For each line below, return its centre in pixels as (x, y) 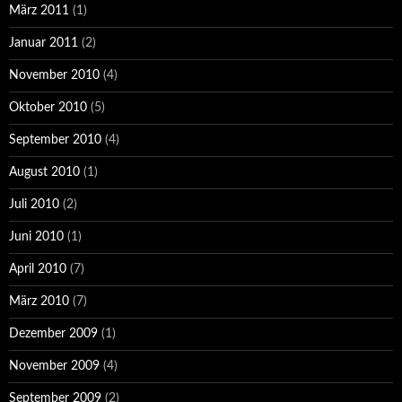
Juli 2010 (34, 205)
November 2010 (54, 75)
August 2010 (44, 172)
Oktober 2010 (48, 108)
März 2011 (39, 11)
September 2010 (55, 140)
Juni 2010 (36, 237)
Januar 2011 (44, 43)
